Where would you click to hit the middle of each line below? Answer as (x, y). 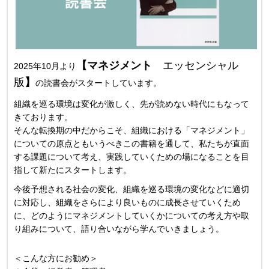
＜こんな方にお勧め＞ (56, 258)
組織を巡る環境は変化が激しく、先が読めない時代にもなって (132, 104)
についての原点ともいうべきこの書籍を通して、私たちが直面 (132, 143)
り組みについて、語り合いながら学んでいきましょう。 (119, 229)
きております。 (44, 117)
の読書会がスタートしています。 (99, 83)
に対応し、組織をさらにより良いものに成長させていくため (128, 203)
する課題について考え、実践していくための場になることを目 (132, 156)
